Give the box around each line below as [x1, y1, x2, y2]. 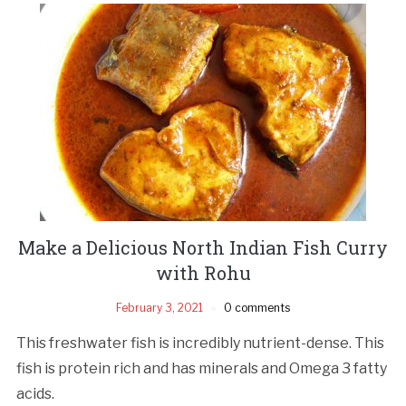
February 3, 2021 [116, 300, 203, 314]
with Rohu [155, 260, 251, 285]
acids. [15, 384, 54, 402]
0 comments [224, 300, 290, 314]
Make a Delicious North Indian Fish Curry [18, 235, 388, 259]
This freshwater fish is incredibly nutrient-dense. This [15, 333, 384, 352]
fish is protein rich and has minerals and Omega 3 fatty [15, 359, 387, 377]
